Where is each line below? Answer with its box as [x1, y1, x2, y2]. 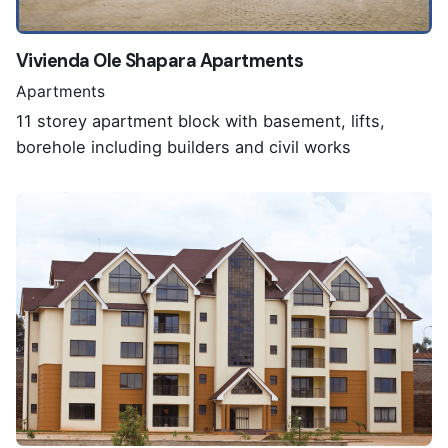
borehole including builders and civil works [16, 136, 351, 157]
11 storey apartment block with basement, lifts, [16, 110, 385, 131]
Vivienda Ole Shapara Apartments [16, 49, 304, 74]
